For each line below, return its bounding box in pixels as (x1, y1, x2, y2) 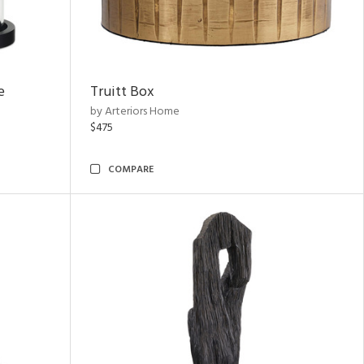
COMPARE (108, 162, 154, 178)
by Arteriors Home (90, 102, 180, 121)
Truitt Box (90, 80, 154, 104)
